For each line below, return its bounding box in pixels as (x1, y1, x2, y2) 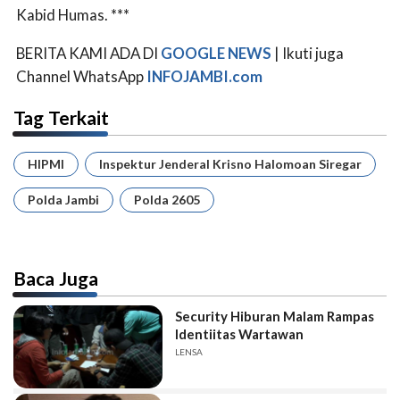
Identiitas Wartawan (175, 325, 304, 342)
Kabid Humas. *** (16, 4, 129, 24)
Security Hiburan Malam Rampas (175, 307, 375, 324)
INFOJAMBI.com (146, 66, 262, 86)
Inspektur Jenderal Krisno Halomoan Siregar (99, 155, 362, 171)
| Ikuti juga (271, 43, 344, 62)
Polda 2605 (134, 191, 200, 207)
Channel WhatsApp (16, 66, 146, 86)
